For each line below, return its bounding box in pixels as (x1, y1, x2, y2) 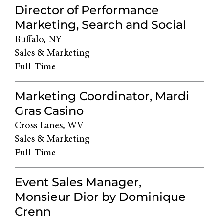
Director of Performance (15, 3, 159, 18)
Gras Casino (15, 104, 84, 118)
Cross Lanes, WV (15, 121, 84, 131)
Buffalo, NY (15, 35, 62, 45)
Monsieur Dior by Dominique (15, 190, 186, 204)
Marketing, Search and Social (15, 18, 186, 32)
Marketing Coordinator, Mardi (15, 89, 189, 104)
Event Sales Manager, (15, 175, 141, 190)
